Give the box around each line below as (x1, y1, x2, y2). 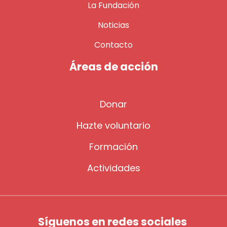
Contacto (94, 39, 133, 51)
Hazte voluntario (77, 119, 150, 132)
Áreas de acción (69, 59, 158, 74)
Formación (89, 140, 138, 153)
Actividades (87, 161, 140, 174)
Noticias (98, 19, 129, 31)
